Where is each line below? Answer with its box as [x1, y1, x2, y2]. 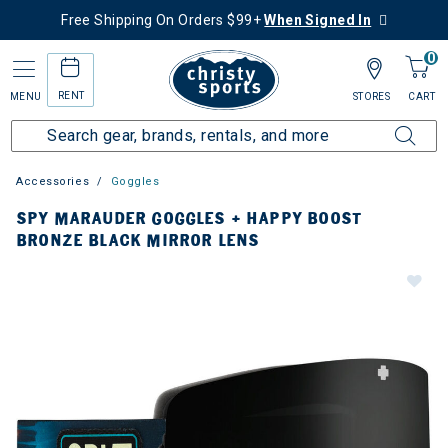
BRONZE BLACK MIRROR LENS [16, 230, 260, 251]
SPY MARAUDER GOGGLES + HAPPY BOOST [16, 208, 362, 229]
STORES [352, 91, 391, 102]
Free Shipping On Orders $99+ [61, 12, 265, 28]
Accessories [16, 175, 90, 188]
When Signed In [264, 12, 372, 28]
